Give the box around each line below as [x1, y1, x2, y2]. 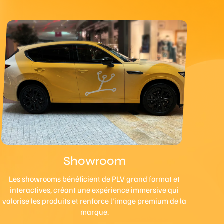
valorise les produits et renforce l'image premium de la [2, 195, 187, 206]
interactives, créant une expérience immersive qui [10, 184, 179, 195]
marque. [80, 206, 109, 217]
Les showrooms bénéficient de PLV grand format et [9, 173, 180, 184]
